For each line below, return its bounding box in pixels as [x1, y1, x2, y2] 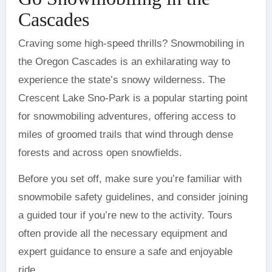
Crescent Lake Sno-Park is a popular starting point [18, 92, 248, 104]
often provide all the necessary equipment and [18, 227, 227, 239]
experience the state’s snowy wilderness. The [18, 73, 225, 86]
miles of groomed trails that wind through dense [18, 128, 233, 140]
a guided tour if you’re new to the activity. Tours [18, 209, 233, 221]
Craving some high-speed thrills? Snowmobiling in [18, 37, 244, 49]
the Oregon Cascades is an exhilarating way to [18, 55, 230, 67]
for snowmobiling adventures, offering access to [18, 110, 236, 122]
